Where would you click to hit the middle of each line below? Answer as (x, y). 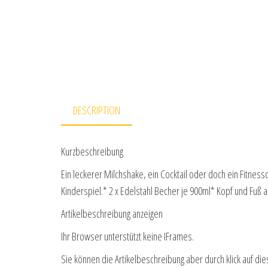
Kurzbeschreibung (92, 152)
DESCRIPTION (97, 110)
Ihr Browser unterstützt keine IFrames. (127, 237)
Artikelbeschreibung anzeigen (112, 214)
